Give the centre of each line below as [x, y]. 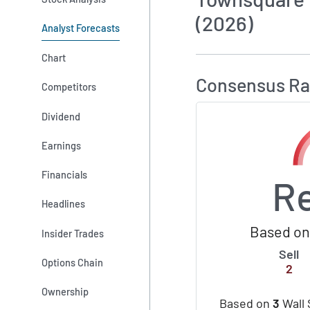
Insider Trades [73, 233]
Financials [65, 175]
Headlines [64, 204]
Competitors [69, 87]
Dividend [61, 116]
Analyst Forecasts [81, 27]
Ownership [65, 292]
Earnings [62, 145]
